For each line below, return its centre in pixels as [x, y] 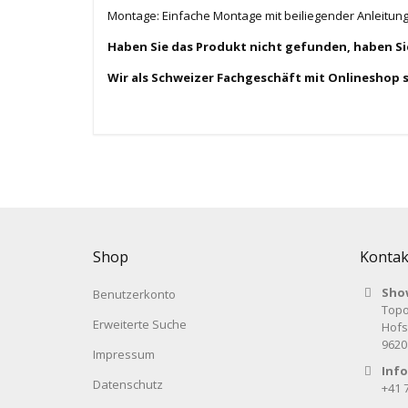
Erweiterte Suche [140, 325]
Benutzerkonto [134, 295]
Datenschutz [128, 385]
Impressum [124, 355]
